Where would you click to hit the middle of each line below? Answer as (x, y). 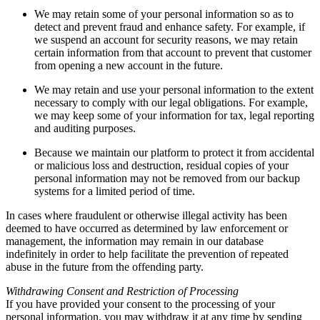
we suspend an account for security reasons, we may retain (166, 40)
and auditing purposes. (85, 129)
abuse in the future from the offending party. (105, 267)
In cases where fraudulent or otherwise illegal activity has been (146, 216)
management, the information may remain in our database (135, 241)
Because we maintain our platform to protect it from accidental (174, 153)
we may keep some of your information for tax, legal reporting (174, 116)
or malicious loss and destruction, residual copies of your (161, 166)
